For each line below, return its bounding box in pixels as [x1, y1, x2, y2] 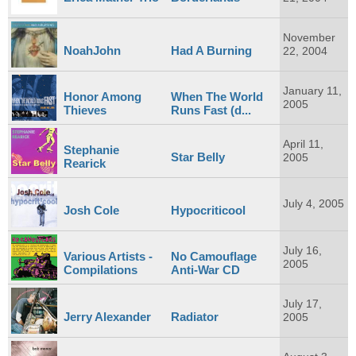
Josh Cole [64, 203, 120, 217]
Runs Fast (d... [171, 103, 252, 117]
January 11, [283, 85, 342, 98]
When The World [171, 89, 264, 103]
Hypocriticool [171, 203, 246, 217]
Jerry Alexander [64, 309, 152, 323]
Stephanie [64, 142, 120, 157]
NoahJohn [64, 43, 122, 57]
